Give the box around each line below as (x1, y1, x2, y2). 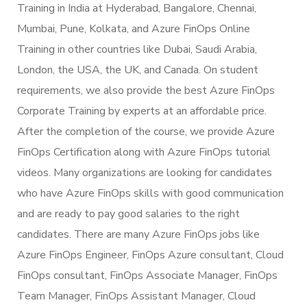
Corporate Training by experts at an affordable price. (17, 103, 267, 119)
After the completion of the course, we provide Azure (17, 123, 275, 139)
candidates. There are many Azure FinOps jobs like (17, 226, 260, 242)
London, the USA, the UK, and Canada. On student (17, 62, 258, 77)
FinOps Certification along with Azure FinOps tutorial (17, 144, 271, 160)
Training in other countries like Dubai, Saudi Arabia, (17, 41, 257, 57)
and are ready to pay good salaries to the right (17, 206, 240, 221)
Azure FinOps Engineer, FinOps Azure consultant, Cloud (17, 247, 284, 262)
